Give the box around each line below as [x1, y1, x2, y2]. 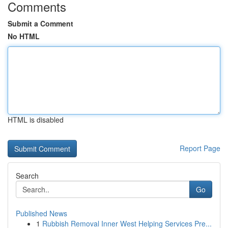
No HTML [8, 31, 40, 41]
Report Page [180, 143, 220, 153]
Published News [16, 208, 67, 218]
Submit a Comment [8, 18, 73, 28]
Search [16, 170, 39, 181]
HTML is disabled [8, 115, 64, 125]
